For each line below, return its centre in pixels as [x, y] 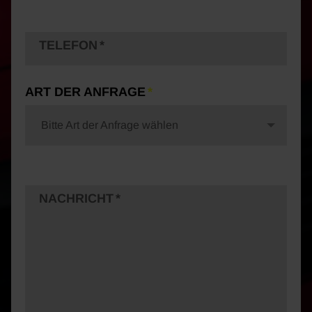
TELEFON [68, 46]
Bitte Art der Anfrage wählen [110, 125]
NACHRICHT [76, 199]
